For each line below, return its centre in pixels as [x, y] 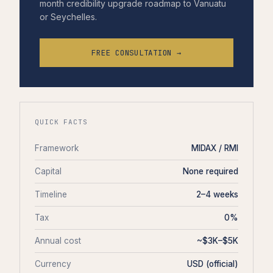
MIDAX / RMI [215, 148]
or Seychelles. [68, 17]
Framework [57, 148]
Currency [53, 264]
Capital [48, 172]
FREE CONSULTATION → [136, 53]
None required [211, 172]
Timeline [51, 195]
